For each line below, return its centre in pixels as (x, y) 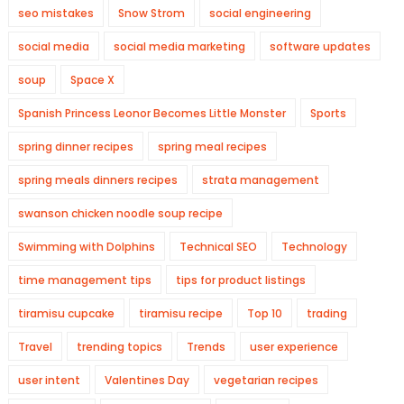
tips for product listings (240, 280)
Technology (314, 247)
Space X (92, 80)
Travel (35, 347)
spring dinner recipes (75, 147)
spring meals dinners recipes (97, 180)
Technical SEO (218, 247)
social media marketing (179, 46)
